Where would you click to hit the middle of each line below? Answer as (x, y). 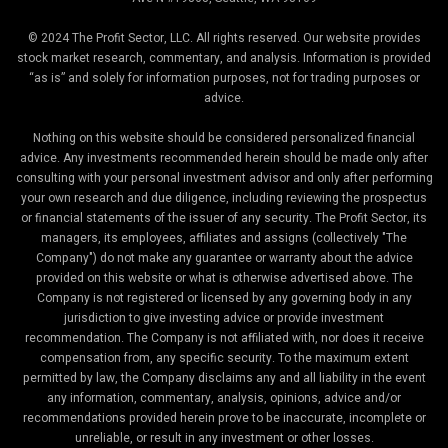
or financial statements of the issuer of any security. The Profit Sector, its (224, 218)
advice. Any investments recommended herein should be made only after (224, 158)
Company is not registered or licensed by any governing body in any (224, 298)
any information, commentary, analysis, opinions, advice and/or (224, 398)
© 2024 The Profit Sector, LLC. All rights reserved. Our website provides (224, 38)
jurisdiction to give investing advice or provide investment (224, 318)
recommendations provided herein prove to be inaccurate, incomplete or (224, 418)
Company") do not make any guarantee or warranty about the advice (224, 258)
